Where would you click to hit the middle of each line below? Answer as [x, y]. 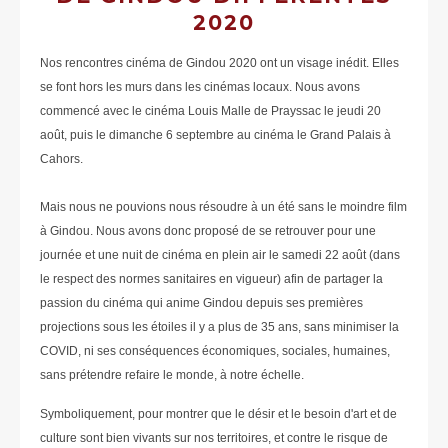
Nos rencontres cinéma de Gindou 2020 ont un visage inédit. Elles [219, 63]
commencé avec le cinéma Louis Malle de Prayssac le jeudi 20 [210, 111]
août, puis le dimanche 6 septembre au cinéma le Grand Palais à [215, 135]
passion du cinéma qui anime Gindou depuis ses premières [201, 303]
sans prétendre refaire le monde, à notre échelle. [172, 375]
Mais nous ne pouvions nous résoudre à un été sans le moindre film [223, 207]
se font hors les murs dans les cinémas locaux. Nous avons [200, 87]
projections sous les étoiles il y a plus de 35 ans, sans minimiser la [219, 327]
